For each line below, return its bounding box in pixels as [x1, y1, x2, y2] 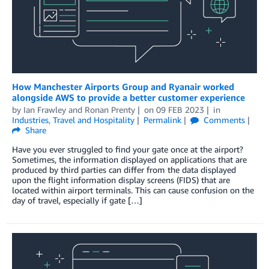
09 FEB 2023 [156, 104, 204, 115]
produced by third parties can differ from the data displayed [12, 164, 236, 175]
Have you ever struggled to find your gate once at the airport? [12, 144, 243, 154]
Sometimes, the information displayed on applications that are [12, 154, 247, 165]
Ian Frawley [23, 104, 66, 115]
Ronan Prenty [85, 104, 135, 115]
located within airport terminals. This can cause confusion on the [12, 184, 254, 195]
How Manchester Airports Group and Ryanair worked [12, 80, 234, 92]
